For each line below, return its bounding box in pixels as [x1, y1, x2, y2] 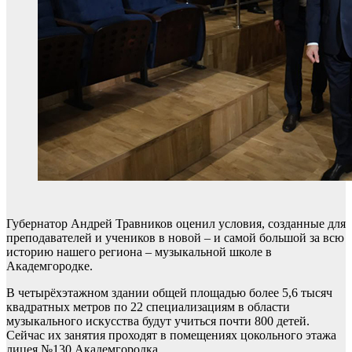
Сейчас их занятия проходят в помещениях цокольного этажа [6, 328, 336, 342]
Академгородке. [6, 259, 93, 273]
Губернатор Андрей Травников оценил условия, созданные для [6, 217, 346, 230]
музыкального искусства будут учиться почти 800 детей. [6, 314, 310, 328]
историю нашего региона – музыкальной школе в [6, 245, 272, 258]
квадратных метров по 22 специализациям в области [6, 300, 290, 313]
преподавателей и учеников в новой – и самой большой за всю [6, 231, 344, 244]
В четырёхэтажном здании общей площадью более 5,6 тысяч [6, 286, 332, 299]
